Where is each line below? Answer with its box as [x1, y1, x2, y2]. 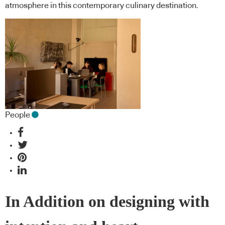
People [5, 110, 30, 119]
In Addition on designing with [5, 192, 209, 210]
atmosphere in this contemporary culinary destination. [5, 2, 198, 10]
